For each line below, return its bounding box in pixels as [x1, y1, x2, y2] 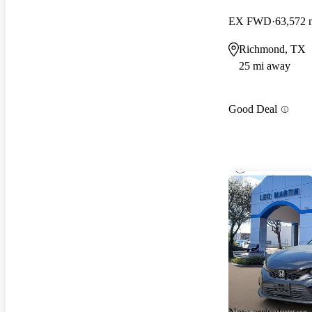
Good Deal [228, 103, 277, 116]
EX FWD [228, 15, 272, 27]
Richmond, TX [239, 42, 306, 55]
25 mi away [239, 59, 290, 72]
